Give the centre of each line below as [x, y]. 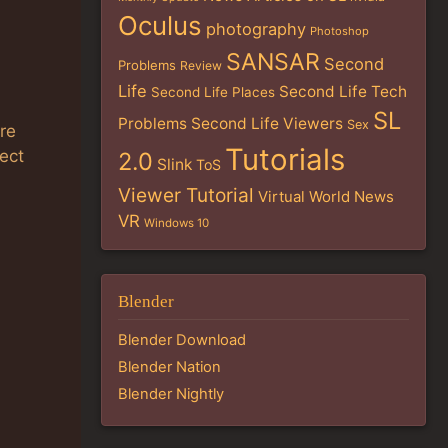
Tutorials [285, 160]
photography [256, 29]
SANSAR [273, 62]
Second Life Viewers [267, 124]
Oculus [160, 26]
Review [201, 66]
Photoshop [339, 31]
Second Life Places [213, 92]
